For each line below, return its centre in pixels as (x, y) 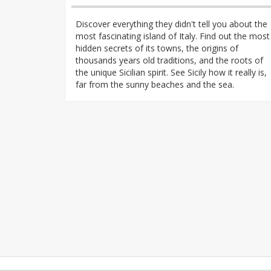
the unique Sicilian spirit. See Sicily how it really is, (171, 72)
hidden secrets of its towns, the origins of (157, 48)
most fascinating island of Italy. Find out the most (173, 36)
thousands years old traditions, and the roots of (169, 60)
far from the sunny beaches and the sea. (155, 84)
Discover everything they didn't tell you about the (171, 24)
